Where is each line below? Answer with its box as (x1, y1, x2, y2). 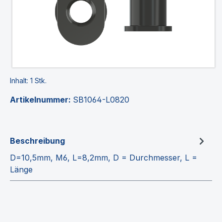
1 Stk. (30, 76, 47, 85)
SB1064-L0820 (73, 94, 129, 105)
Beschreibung (10, 135, 65, 146)
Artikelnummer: (10, 94, 73, 105)
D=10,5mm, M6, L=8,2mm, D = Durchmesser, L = (10, 152, 197, 163)
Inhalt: (10, 76, 30, 85)
